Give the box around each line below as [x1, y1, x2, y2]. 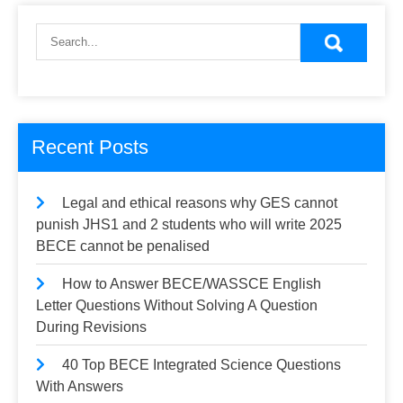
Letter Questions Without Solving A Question [36, 298, 318, 313]
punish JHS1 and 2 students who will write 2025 [36, 217, 342, 232]
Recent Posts [31, 136, 148, 158]
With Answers [36, 379, 123, 394]
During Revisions [36, 319, 147, 335]
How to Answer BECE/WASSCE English [62, 276, 321, 291]
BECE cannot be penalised [36, 238, 210, 254]
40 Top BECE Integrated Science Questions [62, 357, 341, 372]
